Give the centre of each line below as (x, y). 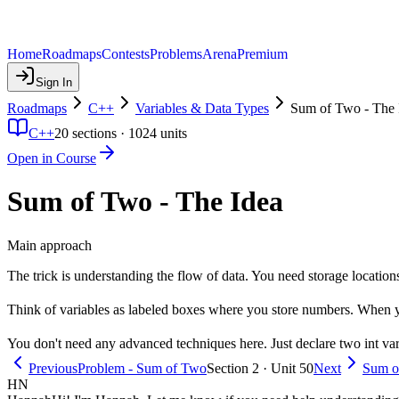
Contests (126, 54)
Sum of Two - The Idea (145, 202)
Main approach (49, 245)
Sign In (54, 82)
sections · (98, 133)
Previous (53, 368)
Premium (262, 54)
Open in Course (52, 158)
